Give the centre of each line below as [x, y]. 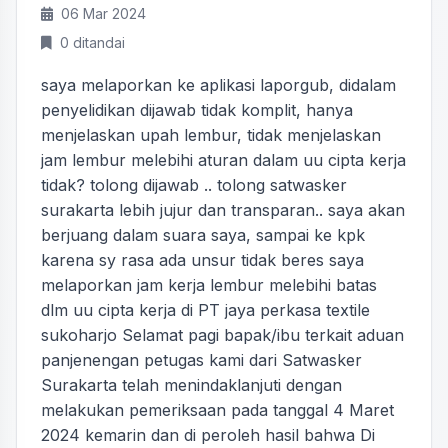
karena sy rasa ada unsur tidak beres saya [202, 260]
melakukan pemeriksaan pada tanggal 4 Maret [217, 410]
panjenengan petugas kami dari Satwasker [201, 360]
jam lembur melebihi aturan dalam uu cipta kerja [223, 160]
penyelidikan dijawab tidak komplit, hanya [197, 110]
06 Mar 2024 [103, 13]
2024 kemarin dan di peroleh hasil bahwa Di [208, 435]
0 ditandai [92, 42]
